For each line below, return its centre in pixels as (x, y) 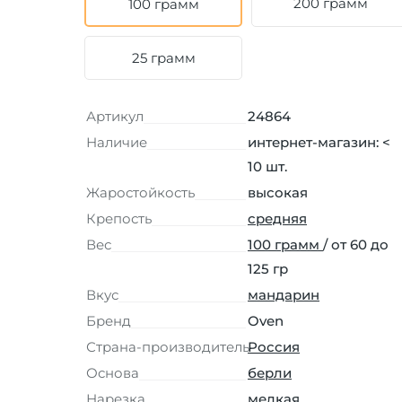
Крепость (119, 218)
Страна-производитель (168, 347)
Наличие (117, 142)
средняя (277, 218)
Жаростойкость (140, 192)
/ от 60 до (356, 245)
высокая (278, 192)
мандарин (284, 295)
